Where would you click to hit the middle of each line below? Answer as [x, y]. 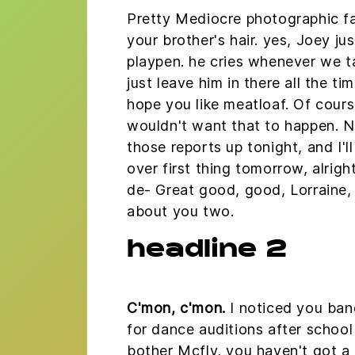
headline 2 [207, 251]
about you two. [181, 211]
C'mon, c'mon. [176, 307]
